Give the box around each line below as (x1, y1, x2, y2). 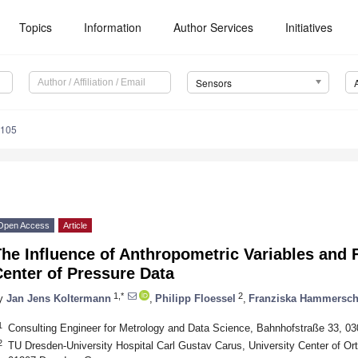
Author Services (173, 19, 254, 35)
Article (63, 221, 87, 231)
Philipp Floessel (155, 292, 236, 304)
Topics (19, 19, 53, 35)
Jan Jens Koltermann (6, 292, 111, 304)
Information (84, 19, 142, 35)
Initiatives (285, 19, 333, 35)
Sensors (195, 76, 232, 90)
